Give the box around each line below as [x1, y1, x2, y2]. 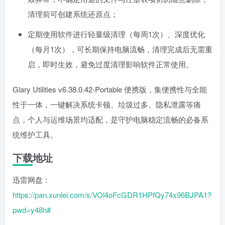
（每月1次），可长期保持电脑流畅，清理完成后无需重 [28, 44, 212, 55]
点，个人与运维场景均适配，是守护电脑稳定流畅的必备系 [13, 114, 208, 125]
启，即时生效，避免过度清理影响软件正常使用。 [28, 59, 193, 70]
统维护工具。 [13, 129, 58, 140]
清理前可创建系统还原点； [28, 9, 118, 20]
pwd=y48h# [13, 204, 51, 215]
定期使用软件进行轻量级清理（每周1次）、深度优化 [28, 29, 205, 40]
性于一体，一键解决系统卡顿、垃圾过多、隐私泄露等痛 [13, 99, 201, 110]
